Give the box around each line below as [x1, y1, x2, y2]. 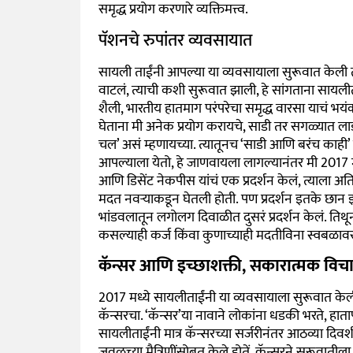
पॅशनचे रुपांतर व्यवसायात [98, 25, 252, 55]
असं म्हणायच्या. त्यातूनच [118, 132, 240, 157]
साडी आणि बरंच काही [243, 132, 347, 157]
